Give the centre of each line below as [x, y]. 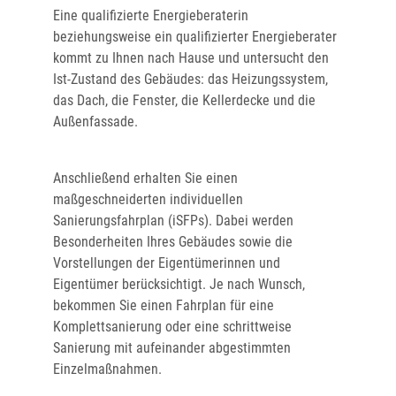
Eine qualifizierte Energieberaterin [151, 15]
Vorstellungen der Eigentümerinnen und [167, 263]
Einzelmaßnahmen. [107, 369]
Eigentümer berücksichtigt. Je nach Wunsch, [179, 284]
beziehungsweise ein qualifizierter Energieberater [195, 37]
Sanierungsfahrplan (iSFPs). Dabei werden [173, 221]
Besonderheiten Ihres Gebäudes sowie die [173, 242]
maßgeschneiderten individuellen [148, 199]
